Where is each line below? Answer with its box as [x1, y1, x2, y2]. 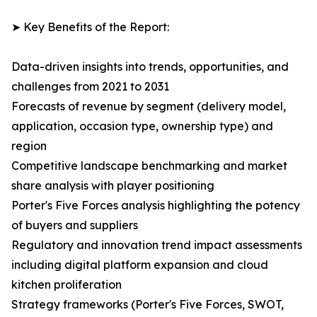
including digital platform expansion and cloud [11, 258, 268, 272]
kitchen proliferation [11, 277, 122, 292]
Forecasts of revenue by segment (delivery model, [11, 99, 286, 114]
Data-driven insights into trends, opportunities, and [11, 59, 289, 74]
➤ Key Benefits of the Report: [11, 20, 169, 35]
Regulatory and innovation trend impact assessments [11, 238, 302, 253]
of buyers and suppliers [11, 218, 138, 233]
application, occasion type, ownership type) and [11, 119, 273, 134]
